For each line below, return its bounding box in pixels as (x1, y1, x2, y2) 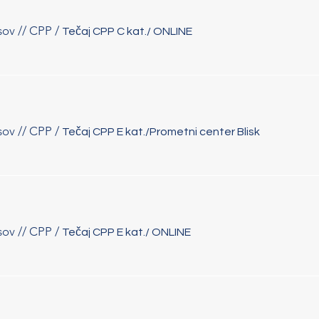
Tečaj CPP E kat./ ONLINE (62, 226, 191, 238)
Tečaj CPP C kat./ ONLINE (62, 25, 192, 37)
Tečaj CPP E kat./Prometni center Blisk (62, 125, 260, 137)
